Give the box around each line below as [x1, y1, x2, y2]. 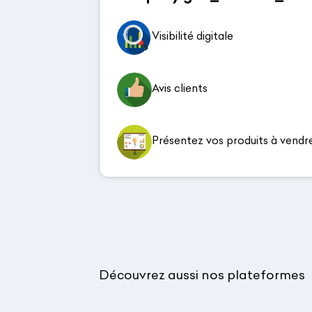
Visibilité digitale [152, 29, 233, 42]
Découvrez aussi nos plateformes [99, 267, 305, 283]
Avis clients [152, 81, 208, 95]
